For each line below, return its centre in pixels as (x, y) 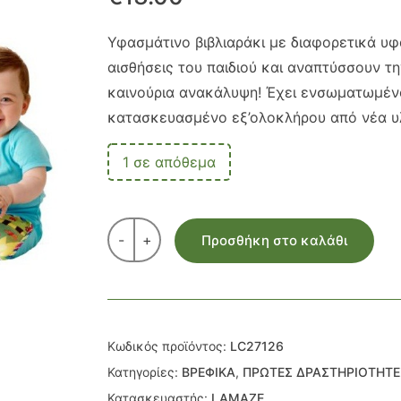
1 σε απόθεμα (169, 162)
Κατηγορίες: (144, 371)
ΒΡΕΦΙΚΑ (208, 371)
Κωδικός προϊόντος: (168, 346)
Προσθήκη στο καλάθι (274, 241)
